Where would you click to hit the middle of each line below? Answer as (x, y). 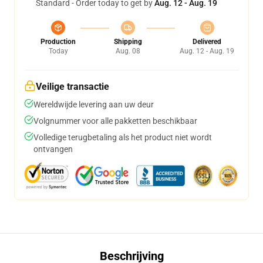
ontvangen (53, 149)
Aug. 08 (128, 51)
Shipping (128, 42)
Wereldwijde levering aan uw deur (94, 104)
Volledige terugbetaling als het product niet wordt (123, 137)
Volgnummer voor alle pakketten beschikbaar (115, 121)
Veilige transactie (73, 87)
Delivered (207, 42)
